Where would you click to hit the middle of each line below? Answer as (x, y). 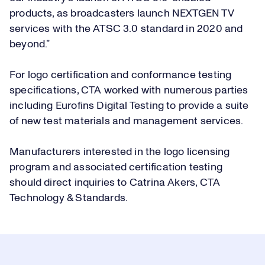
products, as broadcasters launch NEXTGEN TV (122, 14)
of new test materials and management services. (127, 121)
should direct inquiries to (70, 183)
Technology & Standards (67, 198)
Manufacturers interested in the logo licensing (120, 152)
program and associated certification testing (116, 167)
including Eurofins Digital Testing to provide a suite (129, 106)
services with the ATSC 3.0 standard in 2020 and (126, 29)
